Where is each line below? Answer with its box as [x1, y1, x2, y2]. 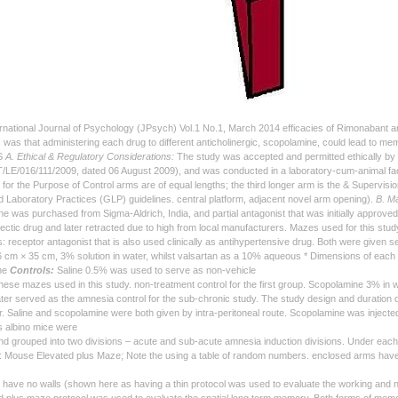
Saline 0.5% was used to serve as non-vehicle [54, 265, 256, 275]
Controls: [10, 265, 54, 275]
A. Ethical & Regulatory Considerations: [5, 151, 177, 162]
